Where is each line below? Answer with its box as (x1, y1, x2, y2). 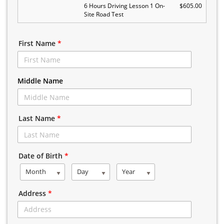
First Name (18, 38, 57, 48)
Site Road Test (84, 10, 123, 18)
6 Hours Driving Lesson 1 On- (84, 1, 165, 10)
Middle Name (17, 76, 63, 85)
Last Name (18, 113, 57, 123)
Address (18, 188, 48, 198)
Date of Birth (18, 151, 64, 160)
